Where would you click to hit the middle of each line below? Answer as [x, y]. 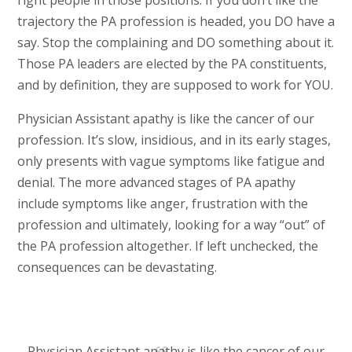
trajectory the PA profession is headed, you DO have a [176, 22]
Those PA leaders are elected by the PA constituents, [172, 64]
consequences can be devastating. [117, 268]
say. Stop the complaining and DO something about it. [175, 43]
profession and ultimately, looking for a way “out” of [171, 225]
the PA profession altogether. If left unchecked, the [167, 246]
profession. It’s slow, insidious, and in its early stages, [174, 140]
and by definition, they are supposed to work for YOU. [175, 85]
